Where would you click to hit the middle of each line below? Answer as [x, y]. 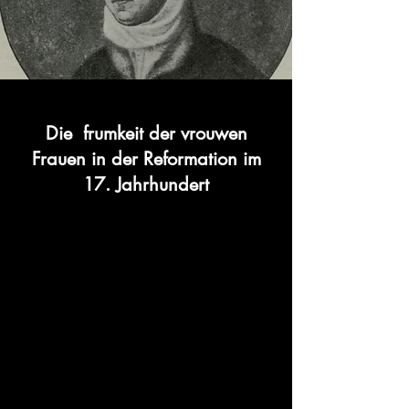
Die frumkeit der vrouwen [146, 133]
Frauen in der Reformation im [146, 159]
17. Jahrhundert [146, 184]
